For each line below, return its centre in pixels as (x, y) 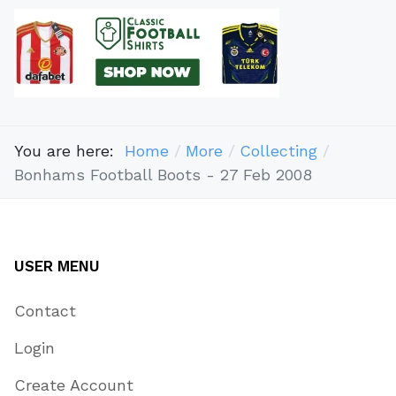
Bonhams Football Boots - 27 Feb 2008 (163, 174)
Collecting (278, 150)
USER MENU (57, 267)
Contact (45, 311)
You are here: (69, 150)
